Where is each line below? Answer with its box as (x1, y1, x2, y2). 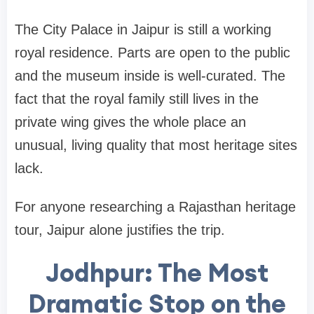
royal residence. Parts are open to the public (15, 44, 290, 60)
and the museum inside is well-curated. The (15, 67, 285, 83)
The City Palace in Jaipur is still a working (15, 21, 271, 37)
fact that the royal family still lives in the (15, 90, 259, 107)
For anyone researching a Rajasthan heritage (15, 198, 296, 214)
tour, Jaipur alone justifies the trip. (15, 221, 225, 238)
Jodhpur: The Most (46, 256, 268, 289)
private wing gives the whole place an (15, 114, 246, 130)
